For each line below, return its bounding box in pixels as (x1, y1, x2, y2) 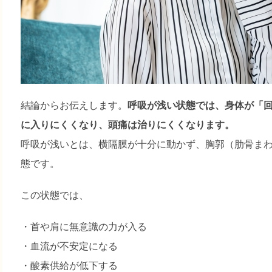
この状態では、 (21, 190, 89, 201)
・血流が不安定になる (21, 241, 118, 252)
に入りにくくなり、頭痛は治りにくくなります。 (21, 120, 235, 131)
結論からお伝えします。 (21, 100, 128, 111)
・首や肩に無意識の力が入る (21, 222, 148, 233)
